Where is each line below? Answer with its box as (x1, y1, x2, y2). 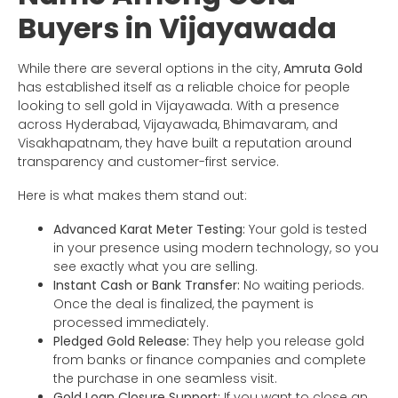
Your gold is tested (245, 220, 367, 239)
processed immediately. (53, 314, 209, 332)
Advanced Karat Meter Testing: (53, 220, 245, 239)
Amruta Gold (283, 60, 362, 78)
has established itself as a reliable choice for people (18, 78, 350, 97)
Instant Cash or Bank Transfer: (53, 276, 240, 295)
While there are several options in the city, (18, 60, 283, 78)
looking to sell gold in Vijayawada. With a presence (18, 97, 339, 115)
